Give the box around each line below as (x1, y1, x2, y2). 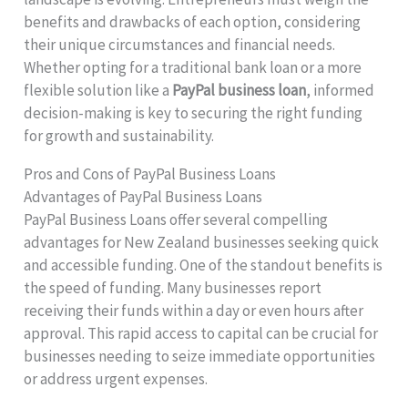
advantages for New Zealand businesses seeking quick (24, 232, 380, 253)
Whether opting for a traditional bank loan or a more (24, 57, 362, 78)
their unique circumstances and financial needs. (24, 35, 336, 56)
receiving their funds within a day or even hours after (24, 301, 364, 321)
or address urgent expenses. (24, 369, 209, 390)
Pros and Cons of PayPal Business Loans (24, 164, 277, 185)
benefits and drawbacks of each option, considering (24, 12, 362, 33)
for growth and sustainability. (24, 126, 215, 147)
